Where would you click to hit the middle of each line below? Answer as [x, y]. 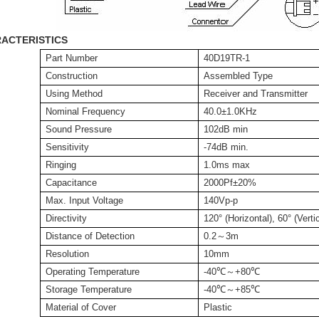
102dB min [225, 129]
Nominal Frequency [85, 111]
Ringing [61, 165]
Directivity [66, 218]
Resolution [67, 254]
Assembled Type [238, 76]
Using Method [74, 94]
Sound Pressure [78, 129]
